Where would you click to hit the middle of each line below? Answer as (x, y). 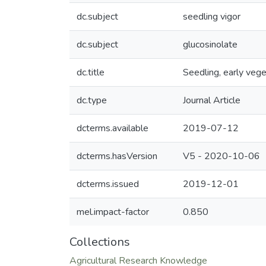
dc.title (91, 72)
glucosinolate (210, 45)
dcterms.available (113, 128)
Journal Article (212, 100)
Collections (100, 242)
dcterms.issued (108, 184)
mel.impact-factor (113, 212)
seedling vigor (212, 17)
